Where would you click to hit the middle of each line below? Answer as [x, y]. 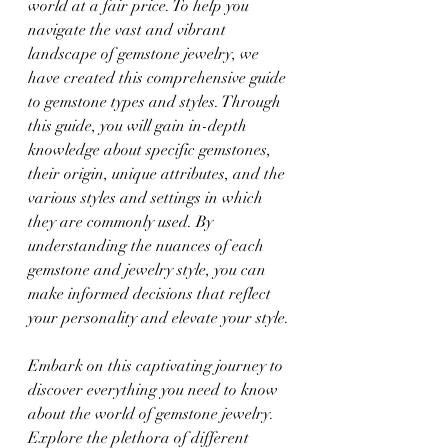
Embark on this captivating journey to [157, 365]
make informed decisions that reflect [151, 293]
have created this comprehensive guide [159, 77]
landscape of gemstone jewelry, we [145, 53]
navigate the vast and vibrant [129, 29]
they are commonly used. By [122, 221]
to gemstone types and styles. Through [156, 101]
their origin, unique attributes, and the [158, 173]
